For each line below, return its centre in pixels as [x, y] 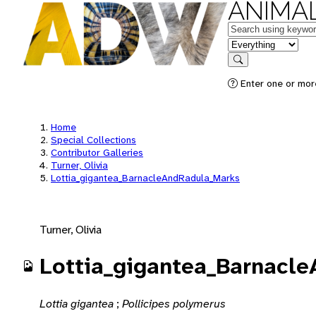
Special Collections [93, 140]
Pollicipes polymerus [174, 303]
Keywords [251, 28]
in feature [250, 43]
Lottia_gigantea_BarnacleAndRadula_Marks [145, 178]
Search [252, 69]
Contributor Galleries [97, 152]
